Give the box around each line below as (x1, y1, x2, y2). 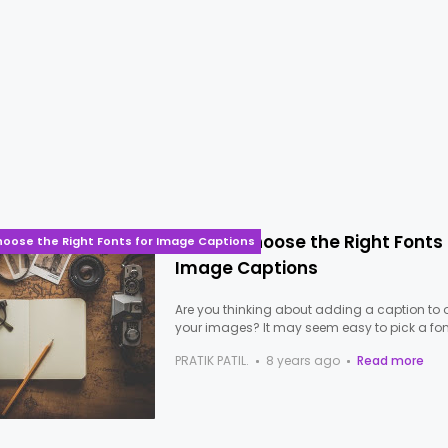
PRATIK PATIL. (175, 352, 250, 369)
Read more (357, 352, 425, 369)
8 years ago (266, 352, 341, 369)
